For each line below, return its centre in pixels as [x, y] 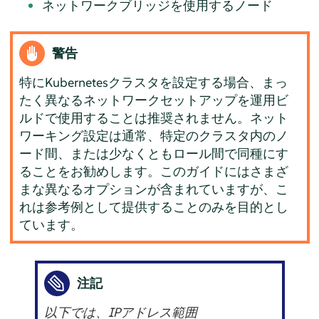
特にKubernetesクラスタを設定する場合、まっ [154, 83]
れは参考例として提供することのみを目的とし [154, 207]
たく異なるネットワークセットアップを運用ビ [154, 100]
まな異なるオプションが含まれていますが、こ [154, 189]
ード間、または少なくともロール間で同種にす [154, 154]
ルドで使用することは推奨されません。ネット [154, 118]
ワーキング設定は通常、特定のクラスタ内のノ [154, 136]
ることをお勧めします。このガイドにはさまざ [154, 172]
